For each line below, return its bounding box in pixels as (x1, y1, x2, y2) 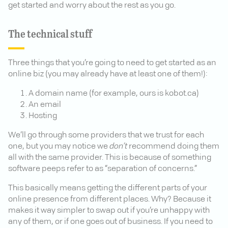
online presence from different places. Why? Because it (8, 195, 211, 204)
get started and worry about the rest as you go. (8, 2, 176, 10)
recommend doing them (127, 142, 219, 151)
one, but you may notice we (8, 142, 109, 151)
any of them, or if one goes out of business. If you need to (8, 218, 213, 226)
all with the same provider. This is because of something (8, 154, 211, 162)
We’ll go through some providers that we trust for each (8, 131, 204, 140)
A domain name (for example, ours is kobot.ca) (28, 90, 199, 98)
